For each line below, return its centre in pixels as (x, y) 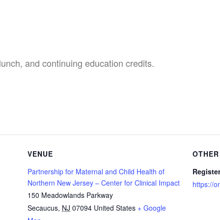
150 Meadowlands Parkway (70, 195)
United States (115, 207)
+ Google (152, 207)
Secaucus (43, 207)
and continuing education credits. (90, 63)
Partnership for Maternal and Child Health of (96, 171)
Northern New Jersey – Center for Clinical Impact (104, 182)
